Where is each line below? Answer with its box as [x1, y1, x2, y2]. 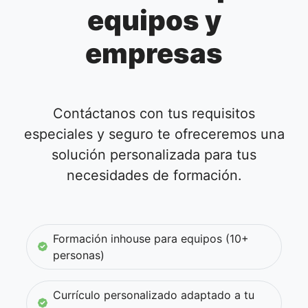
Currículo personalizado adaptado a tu [52, 287, 254, 302]
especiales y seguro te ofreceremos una [23, 125, 285, 142]
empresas [85, 36, 223, 70]
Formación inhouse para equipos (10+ [52, 231, 249, 245]
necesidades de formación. [66, 166, 242, 184]
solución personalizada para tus [52, 146, 256, 163]
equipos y [87, 3, 221, 37]
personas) [52, 247, 104, 262]
